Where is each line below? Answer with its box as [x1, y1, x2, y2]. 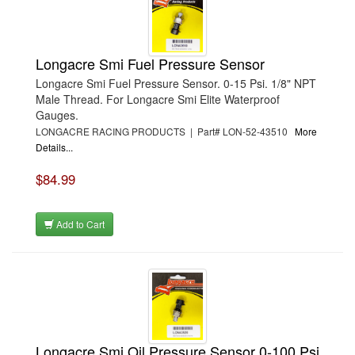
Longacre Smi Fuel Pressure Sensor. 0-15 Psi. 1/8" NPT [36, 75, 316, 91]
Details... [36, 140, 73, 154]
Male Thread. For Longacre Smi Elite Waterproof [36, 91, 280, 107]
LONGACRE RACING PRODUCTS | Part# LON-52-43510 [36, 124, 295, 138]
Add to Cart [54, 217, 105, 231]
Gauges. [36, 107, 78, 123]
